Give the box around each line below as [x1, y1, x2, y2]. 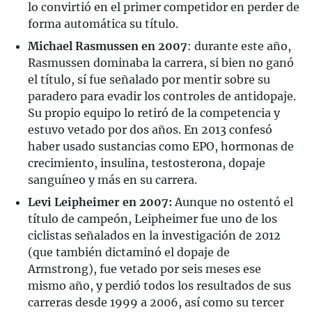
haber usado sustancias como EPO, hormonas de [28, 139, 294, 153]
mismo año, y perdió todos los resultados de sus [28, 278, 291, 292]
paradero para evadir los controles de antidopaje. [28, 88, 296, 103]
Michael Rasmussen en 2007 [28, 38, 187, 53]
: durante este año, [187, 38, 291, 53]
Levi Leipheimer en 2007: [28, 194, 175, 209]
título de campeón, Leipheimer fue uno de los [28, 211, 277, 226]
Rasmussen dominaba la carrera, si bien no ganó [28, 55, 294, 70]
